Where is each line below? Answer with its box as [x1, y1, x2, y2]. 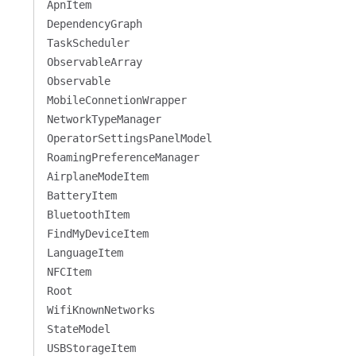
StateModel [46, 323, 110, 335]
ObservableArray [46, 56, 142, 68]
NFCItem [46, 265, 91, 278]
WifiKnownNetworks [46, 304, 155, 316]
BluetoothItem [46, 208, 130, 221]
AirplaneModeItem [46, 170, 149, 183]
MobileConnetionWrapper [46, 94, 187, 106]
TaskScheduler [46, 37, 130, 49]
